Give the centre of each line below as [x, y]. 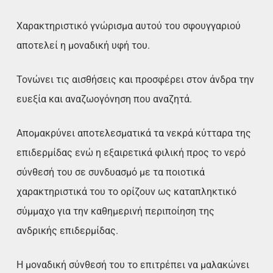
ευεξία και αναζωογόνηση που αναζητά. [105, 99]
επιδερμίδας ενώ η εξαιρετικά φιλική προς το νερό [131, 152]
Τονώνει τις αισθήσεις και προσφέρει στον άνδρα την [136, 79]
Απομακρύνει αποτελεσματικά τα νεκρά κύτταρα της [134, 133]
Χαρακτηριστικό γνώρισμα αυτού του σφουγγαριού [129, 26]
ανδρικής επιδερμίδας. [68, 230]
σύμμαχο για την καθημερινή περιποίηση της [116, 211]
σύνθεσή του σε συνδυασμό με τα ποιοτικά [111, 172]
